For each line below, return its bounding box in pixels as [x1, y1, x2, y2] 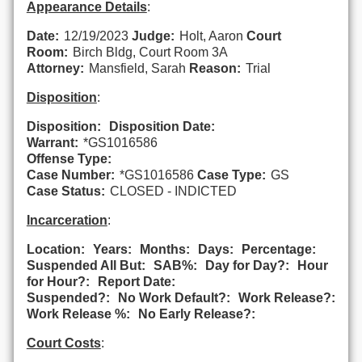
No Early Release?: [137, 306, 255, 321]
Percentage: [241, 242, 316, 256]
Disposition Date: [108, 119, 215, 133]
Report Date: [97, 274, 175, 288]
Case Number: [26, 167, 115, 182]
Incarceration [26, 213, 107, 227]
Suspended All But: [26, 258, 145, 272]
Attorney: [26, 61, 84, 75]
